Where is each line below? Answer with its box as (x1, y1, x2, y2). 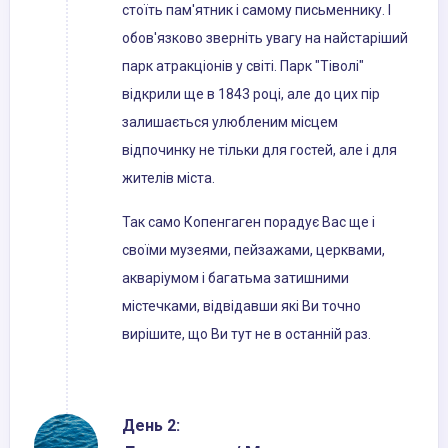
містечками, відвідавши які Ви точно (122, 298, 361, 315)
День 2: (122, 416, 180, 436)
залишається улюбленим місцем (122, 114, 338, 131)
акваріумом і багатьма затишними (122, 270, 349, 287)
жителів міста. (122, 170, 215, 187)
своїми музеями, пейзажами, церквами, (122, 242, 385, 259)
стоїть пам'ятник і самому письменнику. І (122, 2, 391, 19)
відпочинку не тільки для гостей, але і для (122, 142, 397, 159)
